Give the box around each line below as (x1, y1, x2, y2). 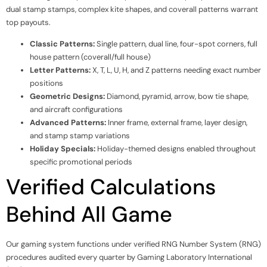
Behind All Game (6, 200, 172, 228)
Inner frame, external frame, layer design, (106, 117, 247, 128)
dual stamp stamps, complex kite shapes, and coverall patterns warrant (6, 4, 258, 14)
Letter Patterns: (30, 65, 91, 75)
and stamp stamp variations (30, 131, 130, 141)
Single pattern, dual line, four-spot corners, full (95, 39, 257, 49)
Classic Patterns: (30, 39, 95, 49)
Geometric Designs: (30, 91, 105, 101)
